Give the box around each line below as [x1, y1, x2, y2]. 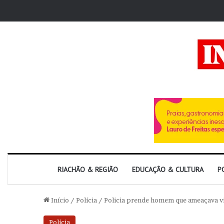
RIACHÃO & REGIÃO [57, 165, 118, 174]
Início [49, 196, 69, 204]
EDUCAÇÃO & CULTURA [132, 165, 203, 174]
